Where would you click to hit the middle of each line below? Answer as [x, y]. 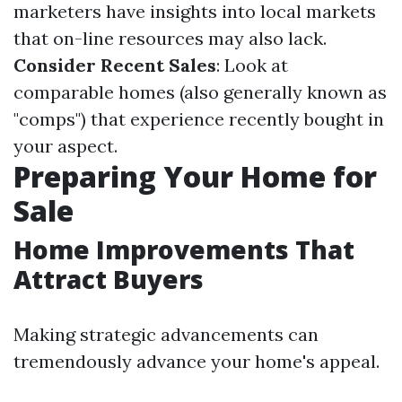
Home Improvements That [184, 250]
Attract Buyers [109, 280]
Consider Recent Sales [115, 66]
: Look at [252, 66]
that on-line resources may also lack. [170, 39]
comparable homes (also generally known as [200, 92]
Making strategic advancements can [166, 335]
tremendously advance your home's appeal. [197, 362]
